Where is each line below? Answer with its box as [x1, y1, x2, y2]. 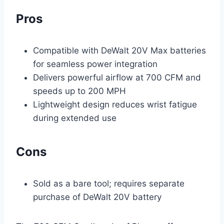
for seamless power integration [33, 58, 157, 69]
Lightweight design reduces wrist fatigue [33, 99, 197, 109]
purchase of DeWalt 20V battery [33, 191, 161, 202]
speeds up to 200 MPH [33, 85, 126, 96]
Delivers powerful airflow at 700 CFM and [33, 72, 201, 82]
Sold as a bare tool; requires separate [33, 178, 184, 188]
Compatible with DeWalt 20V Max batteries [33, 45, 206, 55]
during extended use [33, 112, 116, 123]
